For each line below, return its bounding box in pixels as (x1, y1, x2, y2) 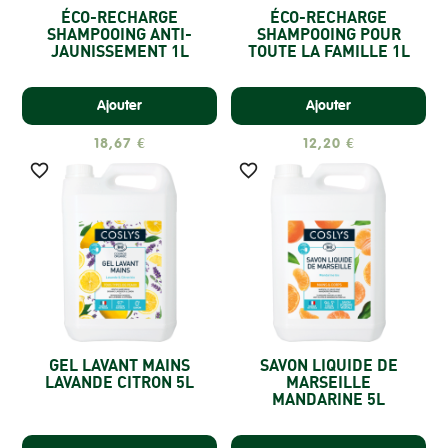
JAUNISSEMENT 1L (50, 40, 189, 61)
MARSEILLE (286, 372, 371, 393)
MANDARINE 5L (272, 389, 385, 410)
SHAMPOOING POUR (256, 23, 401, 44)
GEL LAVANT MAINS (49, 355, 190, 376)
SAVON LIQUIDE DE (259, 355, 398, 376)
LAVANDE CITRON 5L (45, 372, 194, 393)
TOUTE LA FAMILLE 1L (247, 40, 410, 61)
